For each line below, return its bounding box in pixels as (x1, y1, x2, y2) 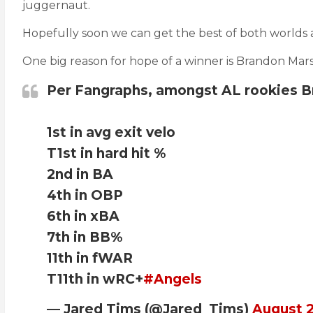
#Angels (143, 271, 202, 287)
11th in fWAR (47, 250, 133, 266)
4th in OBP (47, 187, 123, 203)
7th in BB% (47, 229, 122, 245)
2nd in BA (47, 166, 113, 182)
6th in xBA (47, 208, 119, 224)
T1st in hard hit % (47, 145, 166, 161)
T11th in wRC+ (47, 271, 143, 287)
